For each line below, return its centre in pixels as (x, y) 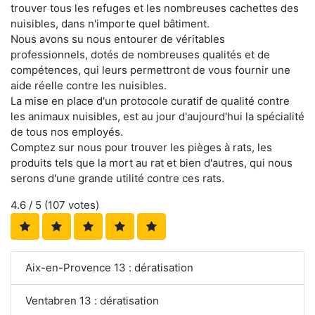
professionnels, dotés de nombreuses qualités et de (140, 54)
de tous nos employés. (67, 131)
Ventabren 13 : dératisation (92, 300)
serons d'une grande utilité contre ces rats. (117, 178)
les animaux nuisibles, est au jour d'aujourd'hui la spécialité (157, 116)
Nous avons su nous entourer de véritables (118, 39)
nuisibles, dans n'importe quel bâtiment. (110, 23)
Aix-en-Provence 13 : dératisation (109, 267)
